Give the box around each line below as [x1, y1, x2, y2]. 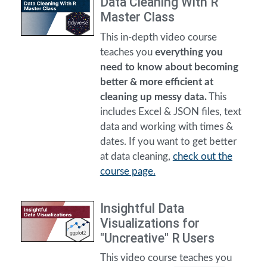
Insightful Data [100, 200, 184, 216]
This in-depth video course [100, 32, 217, 42]
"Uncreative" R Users [100, 230, 215, 246]
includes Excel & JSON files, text [100, 106, 241, 117]
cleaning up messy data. [100, 91, 207, 102]
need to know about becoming [100, 61, 238, 72]
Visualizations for [100, 215, 200, 231]
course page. [100, 166, 156, 176]
